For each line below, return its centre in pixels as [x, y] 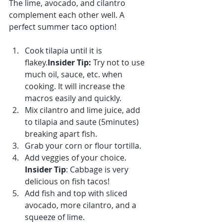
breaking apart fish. [61, 134]
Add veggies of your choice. [77, 158]
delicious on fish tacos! [67, 181]
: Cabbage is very [98, 169]
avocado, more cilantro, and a [82, 205]
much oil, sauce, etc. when [75, 74]
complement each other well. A [68, 15]
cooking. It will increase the [76, 86]
